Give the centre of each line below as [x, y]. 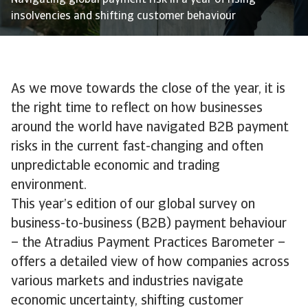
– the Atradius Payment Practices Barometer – [148, 243]
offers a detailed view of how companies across [150, 263]
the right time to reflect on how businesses [137, 109]
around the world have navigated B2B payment [150, 128]
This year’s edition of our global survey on [133, 205]
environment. [49, 186]
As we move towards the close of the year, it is [148, 89]
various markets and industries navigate [127, 282]
